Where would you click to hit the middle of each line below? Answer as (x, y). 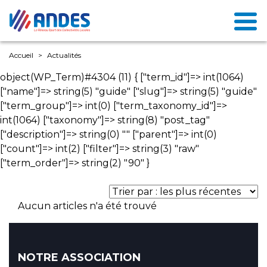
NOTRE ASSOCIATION (79, 257)
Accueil (21, 55)
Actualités (64, 55)
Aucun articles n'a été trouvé (87, 206)
